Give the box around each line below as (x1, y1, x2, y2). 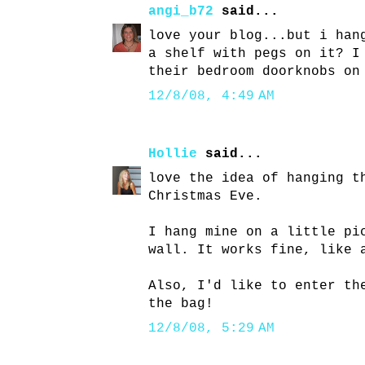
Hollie (148, 147, 197, 162)
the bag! (148, 297, 213, 312)
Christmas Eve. (148, 189, 262, 204)
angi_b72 (148, 4, 213, 20)
